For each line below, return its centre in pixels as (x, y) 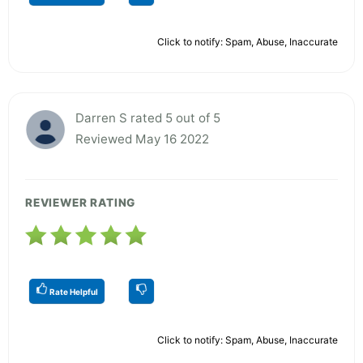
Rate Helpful (73, 291)
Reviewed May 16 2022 (142, 139)
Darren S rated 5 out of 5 (148, 117)
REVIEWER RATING (81, 202)
